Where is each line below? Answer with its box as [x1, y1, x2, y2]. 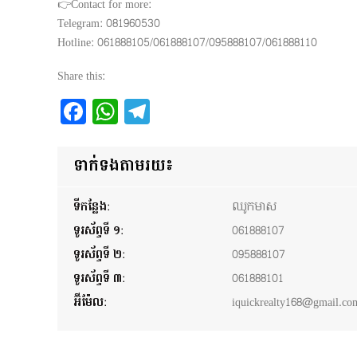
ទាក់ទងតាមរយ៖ [73, 152, 174, 179]
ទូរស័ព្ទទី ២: [73, 244, 125, 265]
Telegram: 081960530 [57, 14, 160, 33]
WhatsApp [118, 88, 226, 135]
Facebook [86, 88, 185, 135]
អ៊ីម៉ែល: [73, 292, 107, 312]
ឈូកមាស [232, 196, 277, 217]
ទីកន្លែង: [73, 196, 110, 217]
